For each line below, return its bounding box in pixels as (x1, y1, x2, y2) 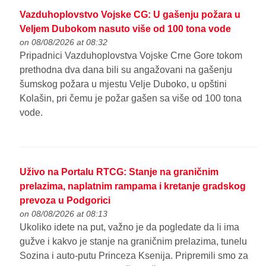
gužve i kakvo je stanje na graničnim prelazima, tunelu (20, 236, 248, 247)
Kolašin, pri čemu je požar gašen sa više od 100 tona (20, 93, 242, 103)
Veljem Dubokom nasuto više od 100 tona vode (20, 23, 232, 34)
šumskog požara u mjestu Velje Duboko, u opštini (20, 78, 227, 89)
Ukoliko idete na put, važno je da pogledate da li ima (20, 222, 240, 233)
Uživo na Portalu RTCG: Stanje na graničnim (20, 167, 219, 178)
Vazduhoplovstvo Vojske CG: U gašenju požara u (20, 9, 241, 20)
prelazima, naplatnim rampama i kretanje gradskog (20, 181, 246, 192)
